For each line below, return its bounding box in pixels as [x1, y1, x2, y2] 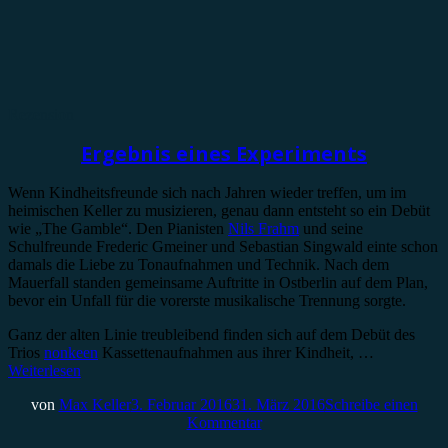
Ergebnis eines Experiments [81, 140, 367, 168]
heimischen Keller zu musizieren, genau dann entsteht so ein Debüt [8, 202, 430, 220]
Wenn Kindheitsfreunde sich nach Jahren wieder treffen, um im [8, 184, 406, 202]
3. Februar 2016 [130, 396, 232, 414]
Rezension [8, 105, 74, 123]
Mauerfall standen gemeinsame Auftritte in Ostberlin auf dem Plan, [8, 274, 428, 292]
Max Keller [58, 396, 131, 414]
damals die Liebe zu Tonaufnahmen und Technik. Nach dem [8, 256, 389, 274]
